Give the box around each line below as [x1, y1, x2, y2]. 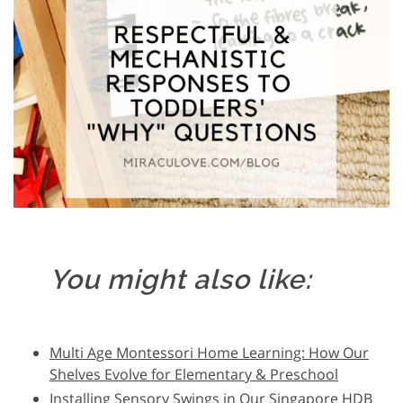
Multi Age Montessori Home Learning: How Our [49, 343, 369, 363]
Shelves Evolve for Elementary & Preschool [49, 364, 338, 385]
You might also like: [49, 264, 312, 296]
